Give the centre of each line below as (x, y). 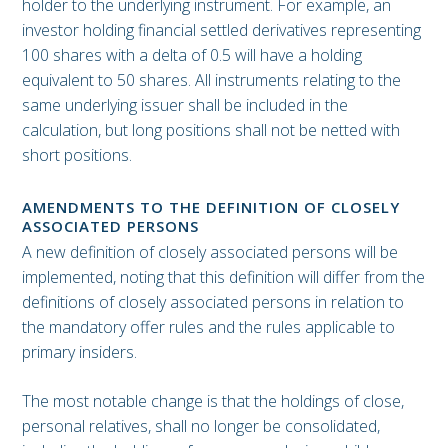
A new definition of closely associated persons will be (210, 252)
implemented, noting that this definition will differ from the (223, 277)
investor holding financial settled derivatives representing (221, 29)
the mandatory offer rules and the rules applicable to (208, 327)
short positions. (77, 154)
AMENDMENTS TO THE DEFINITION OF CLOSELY (211, 206)
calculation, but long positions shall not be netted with (211, 129)
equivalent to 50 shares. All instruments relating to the (211, 79)
